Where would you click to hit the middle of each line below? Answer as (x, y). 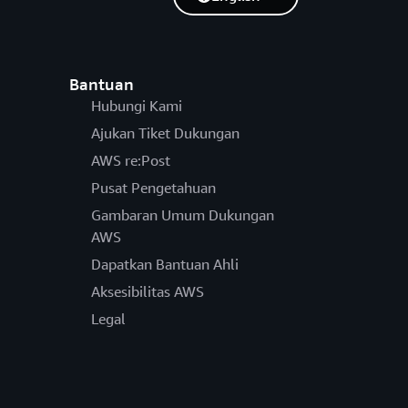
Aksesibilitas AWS (147, 292)
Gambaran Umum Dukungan (182, 215)
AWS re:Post (130, 161)
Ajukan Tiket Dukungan (165, 133)
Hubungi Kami (136, 106)
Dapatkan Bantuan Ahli (164, 265)
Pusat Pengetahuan (153, 188)
